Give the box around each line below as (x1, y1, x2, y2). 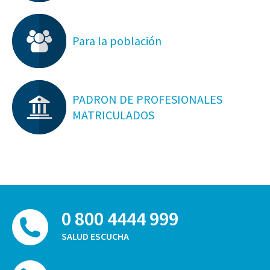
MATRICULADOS (72, 107, 154, 122)
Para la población (72, 33, 162, 48)
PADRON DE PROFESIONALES (72, 91, 222, 107)
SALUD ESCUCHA (61, 230, 129, 242)
